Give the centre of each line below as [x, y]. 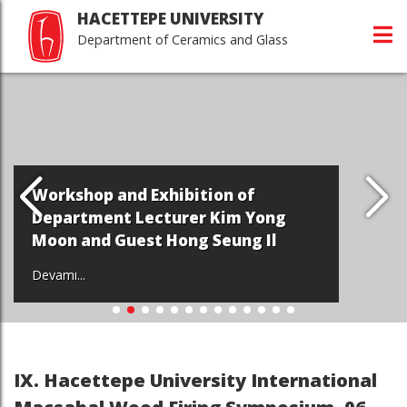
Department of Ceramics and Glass [183, 40]
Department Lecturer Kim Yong [159, 218]
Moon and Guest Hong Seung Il [154, 240]
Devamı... [59, 275]
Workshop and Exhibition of [144, 195]
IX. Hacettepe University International [195, 380]
